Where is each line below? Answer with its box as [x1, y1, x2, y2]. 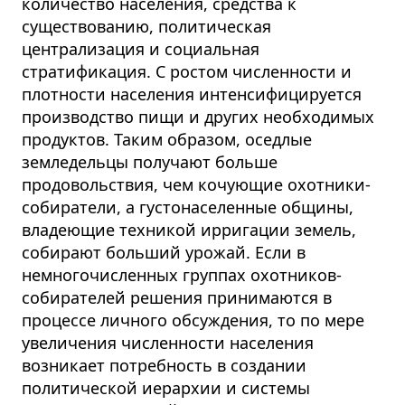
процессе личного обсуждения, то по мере [22, 309, 364, 332]
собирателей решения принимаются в [22, 287, 332, 309]
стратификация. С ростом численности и [22, 61, 352, 83]
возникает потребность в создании [22, 354, 306, 377]
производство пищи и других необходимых [22, 106, 374, 128]
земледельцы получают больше [22, 151, 278, 174]
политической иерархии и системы [22, 377, 310, 400]
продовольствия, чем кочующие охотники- [22, 174, 371, 196]
